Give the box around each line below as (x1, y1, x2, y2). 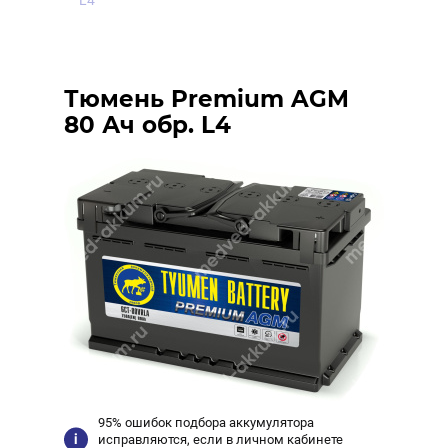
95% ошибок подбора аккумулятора (98, 415, 315, 430)
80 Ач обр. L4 (64, 111, 231, 139)
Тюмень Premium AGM (64, 85, 349, 113)
